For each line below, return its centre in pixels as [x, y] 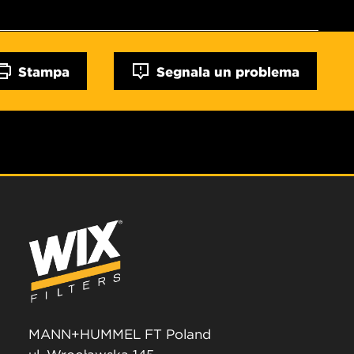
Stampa [44, 71]
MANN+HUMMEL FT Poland [120, 335]
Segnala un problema [228, 71]
